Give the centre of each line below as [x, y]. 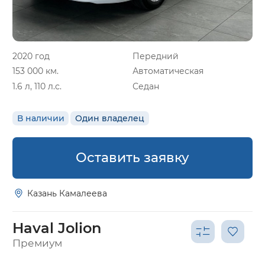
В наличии [41, 119]
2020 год [31, 56]
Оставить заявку [132, 158]
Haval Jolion [57, 228]
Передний [156, 56]
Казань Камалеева [67, 193]
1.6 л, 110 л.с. [37, 87]
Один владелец [109, 119]
